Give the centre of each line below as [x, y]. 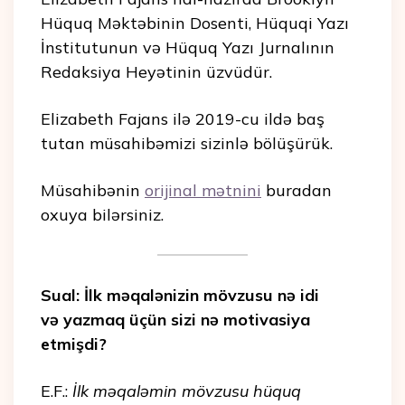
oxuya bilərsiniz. [102, 215]
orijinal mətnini [203, 191]
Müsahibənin [93, 191]
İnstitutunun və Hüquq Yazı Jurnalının [188, 48]
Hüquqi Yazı [302, 24]
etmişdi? [74, 344]
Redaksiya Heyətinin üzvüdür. [156, 72]
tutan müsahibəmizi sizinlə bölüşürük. [187, 144]
